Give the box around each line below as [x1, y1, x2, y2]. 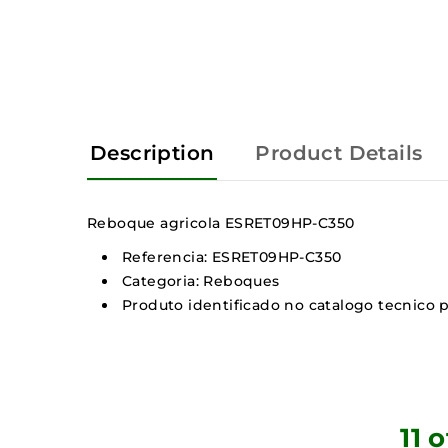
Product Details [255, 141, 423, 166]
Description [90, 141, 215, 166]
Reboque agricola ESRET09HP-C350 [87, 214, 355, 233]
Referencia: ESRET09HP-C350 [122, 248, 342, 267]
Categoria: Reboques [122, 272, 280, 291]
